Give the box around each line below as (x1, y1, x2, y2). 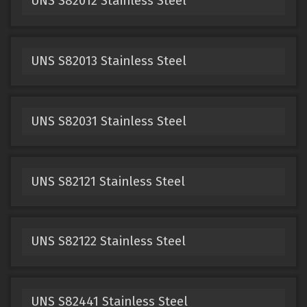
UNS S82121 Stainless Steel (30, 173, 185, 189)
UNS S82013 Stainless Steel (30, 53, 186, 69)
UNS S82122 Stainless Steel (30, 234, 186, 249)
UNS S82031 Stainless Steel (30, 113, 186, 129)
